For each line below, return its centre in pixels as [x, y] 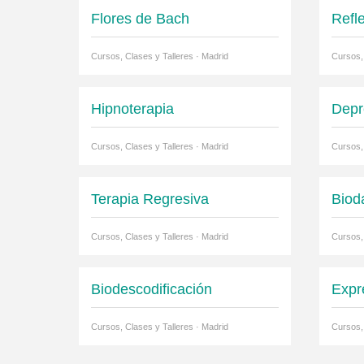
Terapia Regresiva [150, 199]
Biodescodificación [152, 290]
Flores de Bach [140, 19]
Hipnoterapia [132, 109]
